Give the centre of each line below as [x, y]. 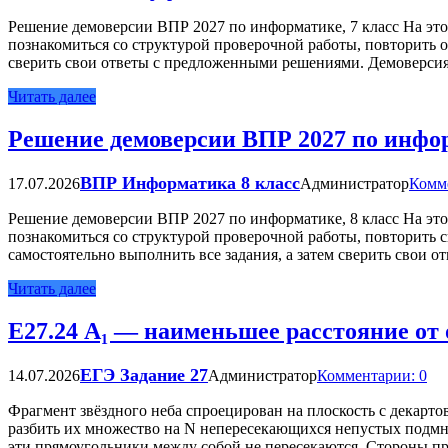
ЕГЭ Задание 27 [144, 374]
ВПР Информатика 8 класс [190, 183]
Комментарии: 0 [372, 375]
